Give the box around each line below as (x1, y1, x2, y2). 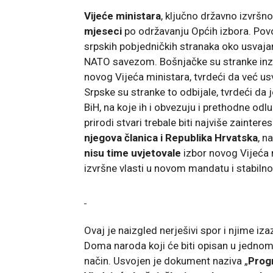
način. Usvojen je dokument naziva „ (84, 254, 248, 267)
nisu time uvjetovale (84, 146, 181, 159)
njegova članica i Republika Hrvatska (84, 131, 258, 144)
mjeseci (84, 24, 122, 37)
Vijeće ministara (84, 9, 161, 22)
